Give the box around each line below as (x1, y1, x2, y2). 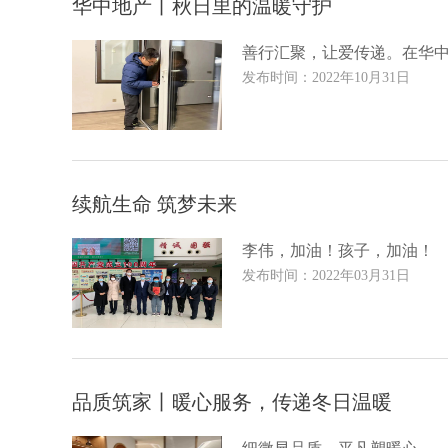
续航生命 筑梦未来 (72, 193, 237, 215)
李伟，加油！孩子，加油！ (242, 242, 434, 259)
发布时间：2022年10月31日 (242, 70, 410, 85)
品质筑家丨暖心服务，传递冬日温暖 (72, 391, 392, 413)
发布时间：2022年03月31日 (242, 268, 410, 283)
